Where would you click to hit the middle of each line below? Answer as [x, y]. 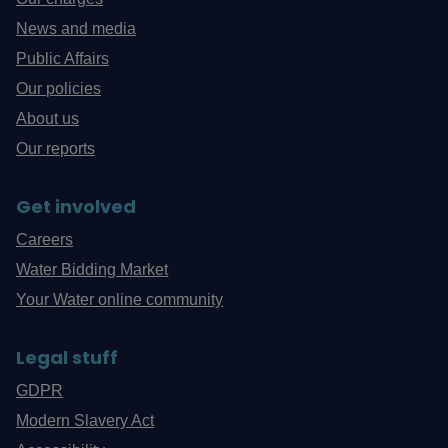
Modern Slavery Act [85, 421]
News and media [76, 29]
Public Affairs [63, 59]
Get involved [76, 207]
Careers [45, 240]
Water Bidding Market [92, 270]
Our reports [56, 149]
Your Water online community [120, 300]
